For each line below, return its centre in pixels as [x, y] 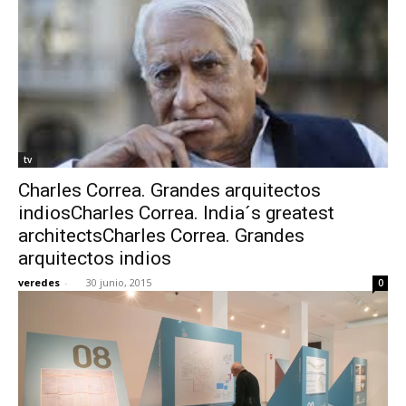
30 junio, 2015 [119, 282]
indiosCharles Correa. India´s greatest [176, 213]
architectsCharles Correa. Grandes [161, 235]
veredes [39, 282]
